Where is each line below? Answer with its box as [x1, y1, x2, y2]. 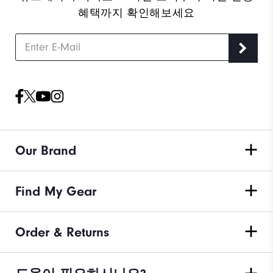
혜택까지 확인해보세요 [78, 6, 195, 19]
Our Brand [15, 142, 76, 158]
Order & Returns [15, 224, 109, 240]
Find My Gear [15, 183, 96, 199]
